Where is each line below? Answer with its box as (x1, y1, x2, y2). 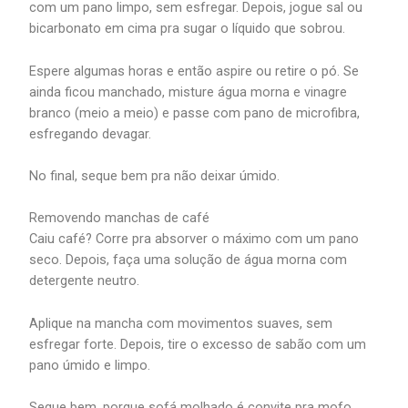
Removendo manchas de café (29, 209, 210, 227)
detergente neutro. (29, 272, 140, 290)
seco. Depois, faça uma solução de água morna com (29, 251, 348, 269)
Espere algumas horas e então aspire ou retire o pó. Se (29, 62, 360, 79)
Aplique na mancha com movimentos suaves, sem (29, 314, 333, 331)
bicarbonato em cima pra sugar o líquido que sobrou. (29, 20, 346, 37)
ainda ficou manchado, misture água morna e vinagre (29, 83, 348, 100)
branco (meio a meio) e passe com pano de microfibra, (29, 104, 361, 121)
